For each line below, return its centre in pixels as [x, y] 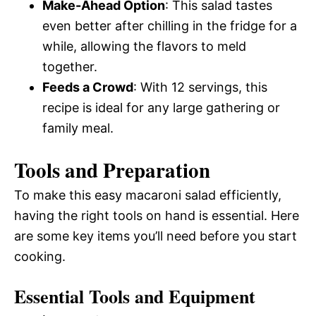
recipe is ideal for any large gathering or [161, 108]
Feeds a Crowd [88, 87]
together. [70, 67]
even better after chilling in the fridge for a [170, 26]
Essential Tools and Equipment [135, 296]
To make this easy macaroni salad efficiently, [148, 195]
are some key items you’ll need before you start [156, 236]
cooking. [40, 256]
